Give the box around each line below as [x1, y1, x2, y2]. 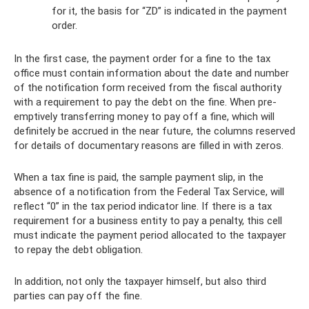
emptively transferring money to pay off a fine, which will [14, 110, 275, 123]
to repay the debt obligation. [14, 243, 143, 256]
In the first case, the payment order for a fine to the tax [14, 52, 270, 65]
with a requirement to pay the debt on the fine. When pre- [14, 95, 277, 108]
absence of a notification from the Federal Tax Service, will [14, 185, 284, 198]
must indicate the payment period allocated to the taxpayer [14, 228, 286, 241]
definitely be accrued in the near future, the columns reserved [14, 124, 295, 137]
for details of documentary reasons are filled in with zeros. [14, 139, 283, 152]
